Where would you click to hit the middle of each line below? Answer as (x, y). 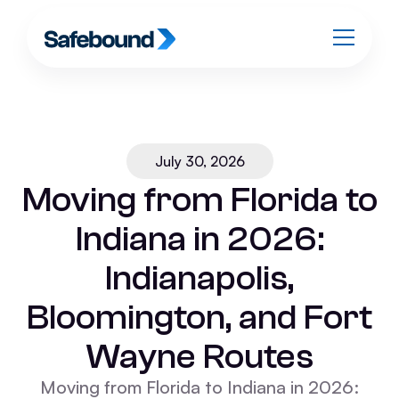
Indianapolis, (199, 278)
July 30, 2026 (199, 161)
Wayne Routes (199, 356)
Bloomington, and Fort (199, 317)
